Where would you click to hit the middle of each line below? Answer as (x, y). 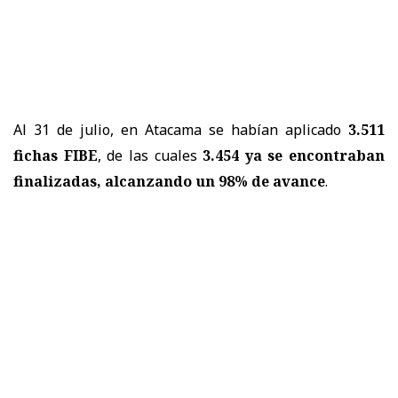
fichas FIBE (56, 156)
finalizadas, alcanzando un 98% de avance (169, 182)
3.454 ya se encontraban (294, 156)
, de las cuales (150, 156)
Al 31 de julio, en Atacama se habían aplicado (181, 130)
